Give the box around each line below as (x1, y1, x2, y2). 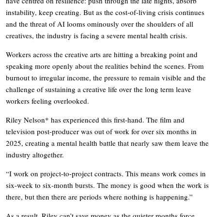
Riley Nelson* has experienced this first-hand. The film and (6, 114, 185, 124)
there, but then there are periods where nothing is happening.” (6, 191, 193, 201)
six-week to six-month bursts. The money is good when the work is (6, 180, 209, 190)
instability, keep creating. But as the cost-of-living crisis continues (6, 7, 204, 17)
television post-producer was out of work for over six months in (6, 126, 197, 136)
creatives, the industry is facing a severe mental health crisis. (6, 30, 187, 40)
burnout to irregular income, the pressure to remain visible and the (6, 72, 206, 82)
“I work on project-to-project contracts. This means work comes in (6, 168, 206, 178)
